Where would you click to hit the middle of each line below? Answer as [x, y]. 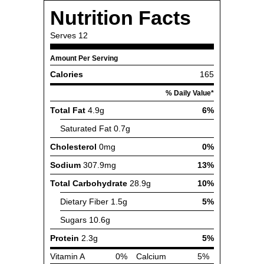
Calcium [151, 256]
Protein [65, 238]
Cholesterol [73, 147]
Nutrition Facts [121, 18]
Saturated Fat [86, 128]
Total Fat [68, 110]
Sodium [65, 165]
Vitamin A [67, 256]
